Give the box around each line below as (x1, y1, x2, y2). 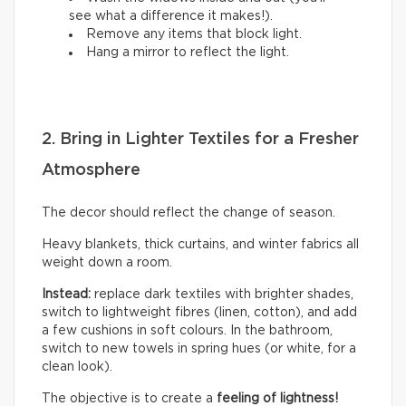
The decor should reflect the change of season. (42, 207, 335, 220)
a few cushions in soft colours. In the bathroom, (42, 324, 333, 338)
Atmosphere (42, 162, 140, 179)
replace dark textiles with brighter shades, (94, 288, 353, 302)
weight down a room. (42, 256, 172, 270)
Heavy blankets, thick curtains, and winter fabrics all (42, 238, 359, 252)
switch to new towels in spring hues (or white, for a (42, 343, 356, 356)
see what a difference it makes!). (69, 10, 273, 24)
